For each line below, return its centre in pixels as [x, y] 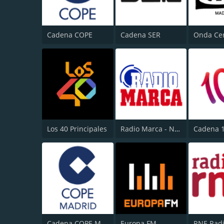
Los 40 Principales [77, 129]
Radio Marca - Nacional [177, 129]
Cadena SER [140, 34]
